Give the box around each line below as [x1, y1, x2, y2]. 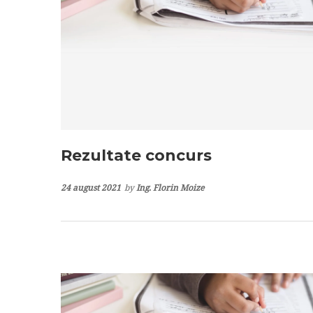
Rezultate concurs [61, 145, 212, 165]
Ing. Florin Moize [136, 181, 204, 194]
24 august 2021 [61, 181, 121, 194]
